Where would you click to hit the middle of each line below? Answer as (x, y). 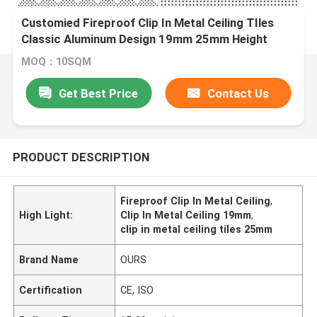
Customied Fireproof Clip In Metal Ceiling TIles (148, 23)
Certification (51, 290)
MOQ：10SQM (57, 62)
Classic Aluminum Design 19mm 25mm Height (145, 39)
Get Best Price (99, 93)
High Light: (46, 215)
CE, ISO (137, 290)
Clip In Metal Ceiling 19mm (186, 215)
